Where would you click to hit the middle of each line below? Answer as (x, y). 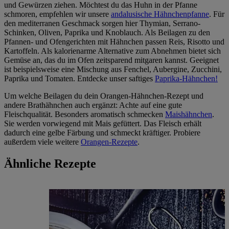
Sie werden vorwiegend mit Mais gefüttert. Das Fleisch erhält (103, 123)
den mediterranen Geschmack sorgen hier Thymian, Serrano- (102, 23)
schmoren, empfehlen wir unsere (58, 14)
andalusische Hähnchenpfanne (160, 14)
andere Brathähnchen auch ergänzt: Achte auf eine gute (93, 105)
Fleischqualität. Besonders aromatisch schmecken (85, 114)
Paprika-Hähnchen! (186, 78)
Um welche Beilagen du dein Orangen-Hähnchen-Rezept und (104, 96)
